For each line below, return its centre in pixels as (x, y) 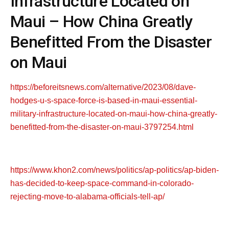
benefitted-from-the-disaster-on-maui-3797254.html (102, 127)
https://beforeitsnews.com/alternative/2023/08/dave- (103, 87)
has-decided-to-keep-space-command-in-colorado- (102, 184)
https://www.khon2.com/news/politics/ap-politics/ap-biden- (114, 170)
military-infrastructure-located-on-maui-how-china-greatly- (114, 114)
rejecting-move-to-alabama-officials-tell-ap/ (87, 197)
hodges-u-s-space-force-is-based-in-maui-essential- (104, 101)
